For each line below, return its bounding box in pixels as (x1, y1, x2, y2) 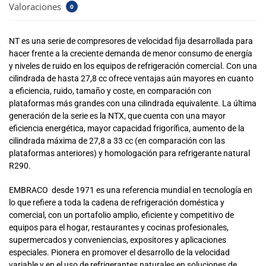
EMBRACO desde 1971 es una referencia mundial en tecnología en (9, 185, 252, 195)
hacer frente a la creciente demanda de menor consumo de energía (9, 49, 252, 59)
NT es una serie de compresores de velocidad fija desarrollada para (9, 36, 253, 46)
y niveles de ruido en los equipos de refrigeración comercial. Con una (9, 61, 257, 71)
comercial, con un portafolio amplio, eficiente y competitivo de (9, 210, 234, 220)
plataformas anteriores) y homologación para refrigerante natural (9, 148, 250, 159)
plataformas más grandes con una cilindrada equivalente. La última (9, 99, 256, 109)
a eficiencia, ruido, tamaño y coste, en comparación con (9, 86, 211, 96)
